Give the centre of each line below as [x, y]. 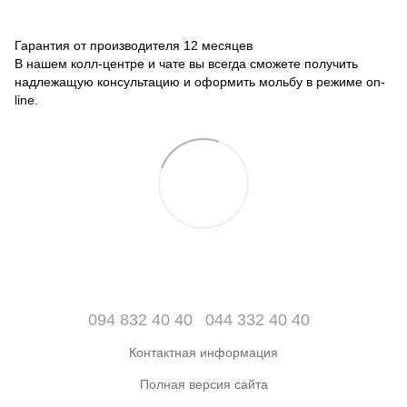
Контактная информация [203, 353]
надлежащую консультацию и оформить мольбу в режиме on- [200, 81]
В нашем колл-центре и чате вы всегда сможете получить [186, 63]
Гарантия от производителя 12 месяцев [134, 45]
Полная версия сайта [203, 385]
